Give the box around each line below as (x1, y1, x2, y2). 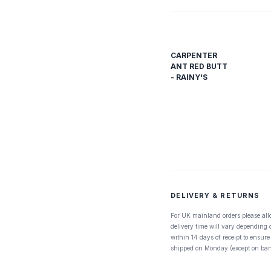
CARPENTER (171, 51, 218, 60)
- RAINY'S (171, 73, 208, 82)
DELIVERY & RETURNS (171, 191, 260, 200)
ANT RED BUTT (171, 62, 228, 71)
